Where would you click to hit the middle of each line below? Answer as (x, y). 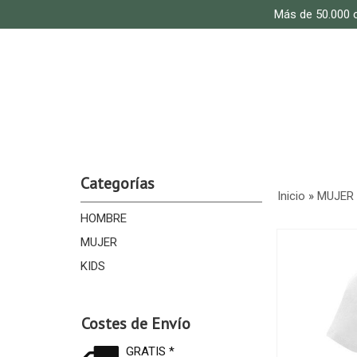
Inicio (291, 196)
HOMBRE (103, 218)
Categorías (117, 183)
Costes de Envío (135, 324)
